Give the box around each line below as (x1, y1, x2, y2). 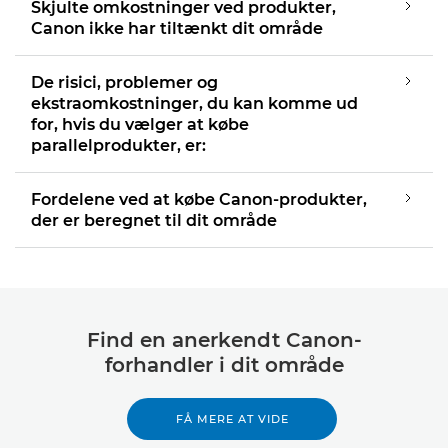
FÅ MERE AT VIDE (175, 412, 289, 426)
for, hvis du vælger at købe (31, 115, 249, 134)
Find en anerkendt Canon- (86, 328, 362, 352)
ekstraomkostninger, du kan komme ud (31, 94, 358, 113)
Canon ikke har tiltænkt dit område (31, 19, 323, 38)
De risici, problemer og (31, 73, 218, 92)
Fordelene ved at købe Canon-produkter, (31, 190, 367, 209)
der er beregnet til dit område (31, 211, 277, 230)
